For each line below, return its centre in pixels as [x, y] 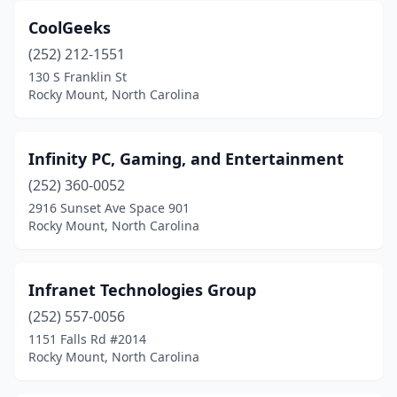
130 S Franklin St [78, 77]
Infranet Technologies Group [142, 290]
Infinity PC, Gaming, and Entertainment [186, 159]
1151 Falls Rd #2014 [87, 339]
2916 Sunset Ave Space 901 [109, 208]
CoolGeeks [70, 27]
